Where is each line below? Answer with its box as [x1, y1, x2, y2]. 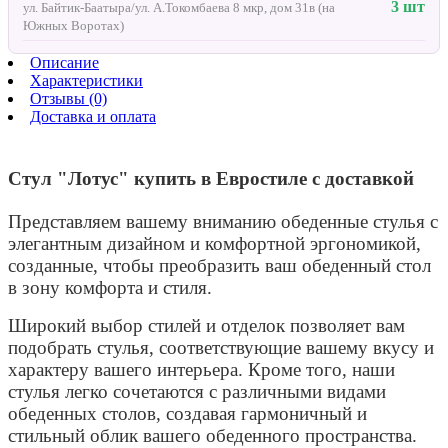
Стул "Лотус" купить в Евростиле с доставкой [8, 167, 414, 189]
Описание [30, 53, 99, 71]
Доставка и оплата [30, 107, 156, 125]
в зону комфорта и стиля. [8, 276, 212, 298]
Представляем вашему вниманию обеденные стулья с [8, 210, 438, 232]
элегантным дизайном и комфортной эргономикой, [8, 232, 421, 254]
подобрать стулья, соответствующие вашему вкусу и [8, 336, 434, 358]
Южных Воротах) [23, 17, 124, 33]
